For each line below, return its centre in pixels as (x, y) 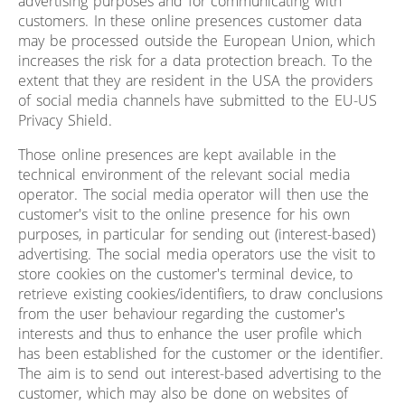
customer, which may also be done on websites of (183, 393)
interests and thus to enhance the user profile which (190, 333)
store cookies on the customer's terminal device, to (186, 273)
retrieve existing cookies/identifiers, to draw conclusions (200, 293)
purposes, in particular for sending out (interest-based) (197, 234)
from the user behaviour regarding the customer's (181, 313)
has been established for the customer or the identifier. (201, 353)
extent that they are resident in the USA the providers (196, 80)
